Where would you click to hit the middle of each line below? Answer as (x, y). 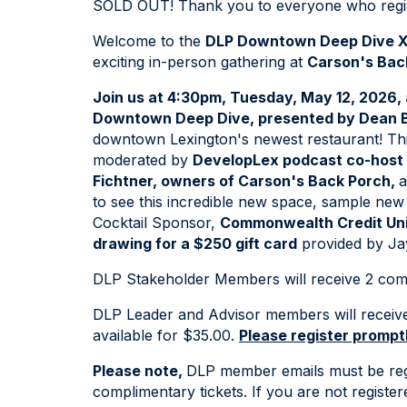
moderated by (143, 160)
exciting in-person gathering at (200, 62)
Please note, (139, 371)
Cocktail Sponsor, (156, 223)
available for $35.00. (166, 336)
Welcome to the (149, 41)
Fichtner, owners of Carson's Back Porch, (246, 181)
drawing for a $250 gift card (195, 244)
